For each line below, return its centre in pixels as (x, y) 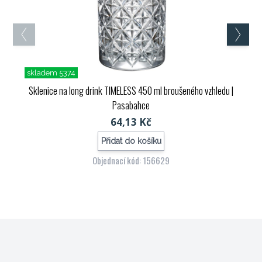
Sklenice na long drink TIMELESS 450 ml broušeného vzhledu (129, 90)
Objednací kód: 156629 (131, 160)
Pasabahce (131, 105)
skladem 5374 (51, 73)
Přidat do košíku (131, 141)
